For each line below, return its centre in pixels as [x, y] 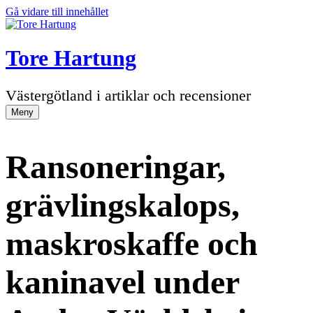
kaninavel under [122, 282]
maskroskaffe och [132, 243]
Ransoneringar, [116, 166]
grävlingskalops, [123, 205]
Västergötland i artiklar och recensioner [128, 95]
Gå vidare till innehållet [57, 12]
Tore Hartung [71, 58]
